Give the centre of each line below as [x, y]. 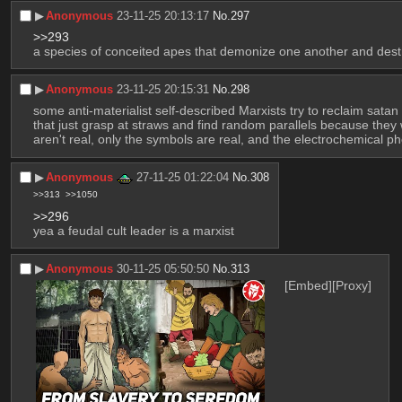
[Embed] [309, 286]
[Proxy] [352, 286]
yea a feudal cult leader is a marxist [133, 230]
